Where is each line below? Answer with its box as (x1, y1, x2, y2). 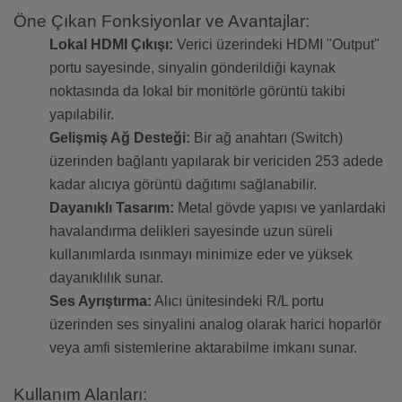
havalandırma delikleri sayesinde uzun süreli (49, 223, 333, 240)
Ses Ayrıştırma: (49, 293, 152, 310)
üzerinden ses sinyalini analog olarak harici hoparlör (49, 317, 381, 333)
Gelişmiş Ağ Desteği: (49, 130, 190, 146)
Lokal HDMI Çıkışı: (49, 37, 173, 53)
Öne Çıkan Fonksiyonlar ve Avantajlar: (13, 12, 310, 31)
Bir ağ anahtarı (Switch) (190, 130, 343, 146)
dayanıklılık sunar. (49, 270, 163, 286)
